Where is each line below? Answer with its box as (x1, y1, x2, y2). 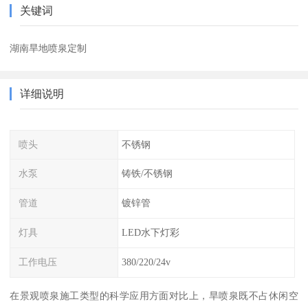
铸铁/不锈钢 (121, 168, 173, 179)
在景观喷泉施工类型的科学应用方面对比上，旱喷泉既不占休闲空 (10, 289, 298, 301)
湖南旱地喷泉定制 (10, 42, 87, 54)
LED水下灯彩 (121, 227, 179, 239)
